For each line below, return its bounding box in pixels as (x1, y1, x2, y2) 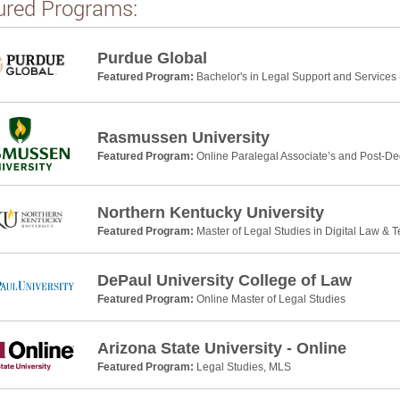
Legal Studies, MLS (196, 361, 291, 374)
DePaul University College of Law (96, 271, 352, 290)
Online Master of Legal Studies (196, 293, 346, 306)
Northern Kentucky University (96, 204, 324, 222)
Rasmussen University (96, 128, 270, 146)
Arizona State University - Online (96, 339, 346, 358)
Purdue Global (96, 49, 207, 68)
